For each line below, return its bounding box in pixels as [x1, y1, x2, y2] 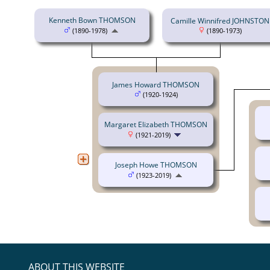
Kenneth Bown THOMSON [48, 15, 136, 26]
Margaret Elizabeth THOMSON [104, 119, 207, 130]
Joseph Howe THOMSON [115, 160, 197, 171]
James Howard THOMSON [112, 80, 199, 90]
